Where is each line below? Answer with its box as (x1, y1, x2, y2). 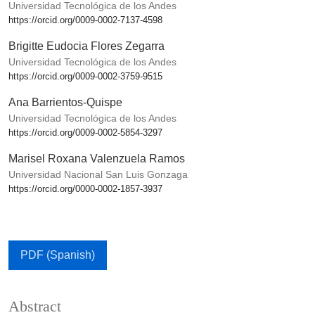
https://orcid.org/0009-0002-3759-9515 (8, 71, 162, 82)
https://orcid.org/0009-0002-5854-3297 (8, 127, 162, 139)
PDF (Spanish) (20, 249, 95, 262)
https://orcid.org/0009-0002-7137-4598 (8, 15, 162, 26)
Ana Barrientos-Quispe (8, 96, 122, 109)
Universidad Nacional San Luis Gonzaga (8, 169, 188, 181)
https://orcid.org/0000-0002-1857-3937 (8, 184, 162, 195)
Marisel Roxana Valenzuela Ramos (8, 153, 185, 165)
